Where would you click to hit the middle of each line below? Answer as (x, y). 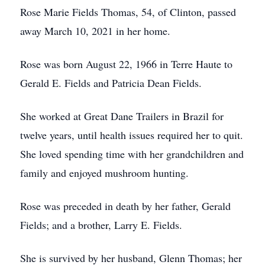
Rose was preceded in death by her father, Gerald (125, 206)
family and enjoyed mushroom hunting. (104, 173)
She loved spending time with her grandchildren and (132, 154)
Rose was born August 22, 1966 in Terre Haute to (126, 64)
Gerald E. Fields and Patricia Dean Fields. (111, 83)
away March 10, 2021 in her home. (95, 31)
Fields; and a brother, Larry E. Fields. (101, 225)
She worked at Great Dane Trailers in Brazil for (122, 116)
